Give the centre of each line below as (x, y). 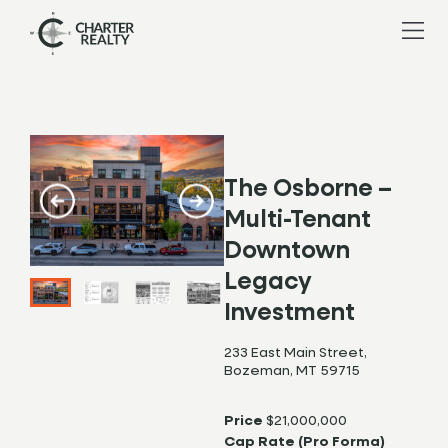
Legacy (268, 283)
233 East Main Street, (295, 353)
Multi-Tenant (297, 221)
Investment (289, 314)
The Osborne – (308, 190)
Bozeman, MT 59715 (292, 371)
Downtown (287, 252)
